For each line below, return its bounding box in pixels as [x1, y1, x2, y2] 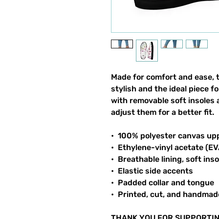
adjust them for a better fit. [111, 108, 214, 117]
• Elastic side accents [111, 166, 193, 175]
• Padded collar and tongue [111, 178, 214, 187]
